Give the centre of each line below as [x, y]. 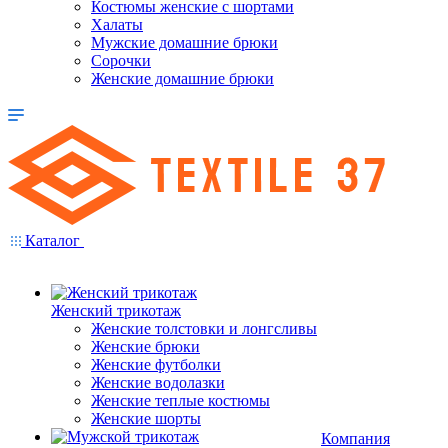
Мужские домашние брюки [184, 42]
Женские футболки [156, 364]
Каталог [52, 240]
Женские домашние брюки [182, 78]
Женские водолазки [158, 382]
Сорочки [121, 60]
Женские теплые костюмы [180, 400]
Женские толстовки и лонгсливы [204, 328]
